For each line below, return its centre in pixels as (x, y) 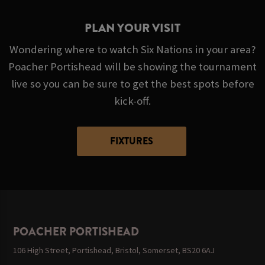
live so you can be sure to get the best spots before (132, 84)
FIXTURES (131, 141)
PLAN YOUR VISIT (132, 28)
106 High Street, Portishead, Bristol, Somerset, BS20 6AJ (114, 251)
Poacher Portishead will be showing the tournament (132, 67)
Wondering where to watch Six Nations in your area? (132, 50)
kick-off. (132, 101)
